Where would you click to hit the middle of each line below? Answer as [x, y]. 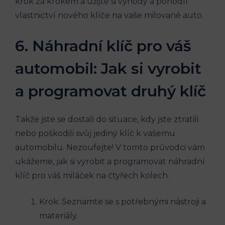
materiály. [59, 216]
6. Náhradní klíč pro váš [103, 46]
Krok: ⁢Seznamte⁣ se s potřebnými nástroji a [123, 202]
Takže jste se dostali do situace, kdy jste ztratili [107, 120]
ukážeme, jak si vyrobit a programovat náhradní [110, 162]
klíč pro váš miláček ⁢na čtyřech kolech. [92, 176]
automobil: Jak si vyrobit [108, 69]
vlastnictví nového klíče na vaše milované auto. [109, 16]
